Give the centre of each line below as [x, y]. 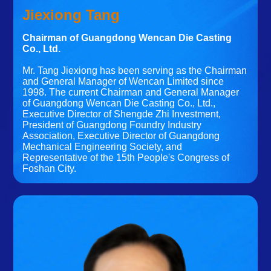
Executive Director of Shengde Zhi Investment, [122, 114]
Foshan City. [50, 168]
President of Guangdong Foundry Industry [112, 125]
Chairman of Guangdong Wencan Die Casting [127, 38]
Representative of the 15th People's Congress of [126, 157]
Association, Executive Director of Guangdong [121, 135]
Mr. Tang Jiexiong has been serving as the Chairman [135, 70]
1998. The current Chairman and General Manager [131, 92]
